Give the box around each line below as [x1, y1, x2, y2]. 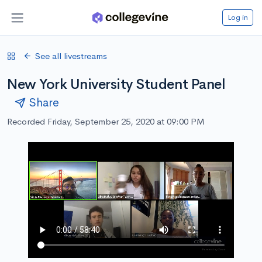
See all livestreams [35, 50, 107, 61]
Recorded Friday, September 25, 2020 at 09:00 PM [7, 115, 205, 127]
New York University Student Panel [7, 75, 226, 93]
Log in [227, 12, 248, 22]
